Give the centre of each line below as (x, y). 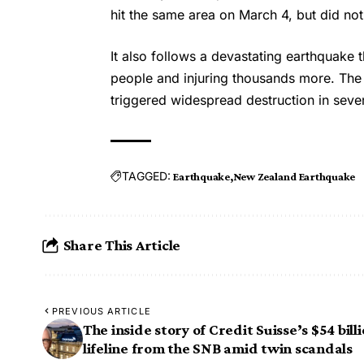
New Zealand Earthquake (294, 176)
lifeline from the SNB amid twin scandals (218, 348)
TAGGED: (147, 176)
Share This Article (122, 245)
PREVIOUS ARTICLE (102, 311)
